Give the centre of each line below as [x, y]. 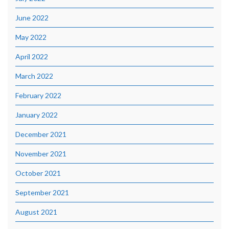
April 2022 [32, 56]
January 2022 [37, 114]
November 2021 [41, 153]
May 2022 [31, 37]
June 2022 [32, 17]
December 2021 [41, 134]
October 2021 [38, 173]
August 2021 [36, 212]
